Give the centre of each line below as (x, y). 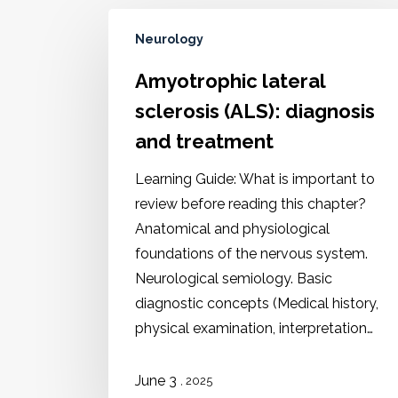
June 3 (158, 380)
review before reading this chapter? (251, 204)
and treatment (204, 141)
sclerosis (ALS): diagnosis (255, 111)
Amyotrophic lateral (230, 81)
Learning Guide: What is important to (255, 179)
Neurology (169, 39)
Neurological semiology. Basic (234, 279)
